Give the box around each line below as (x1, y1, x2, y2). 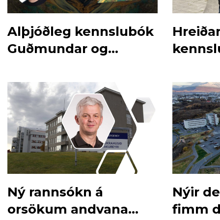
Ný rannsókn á (7, 184, 103, 200)
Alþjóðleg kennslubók (7, 24, 154, 40)
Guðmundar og (7, 41, 108, 57)
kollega (7, 58, 56, 74)
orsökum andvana (7, 201, 128, 217)
